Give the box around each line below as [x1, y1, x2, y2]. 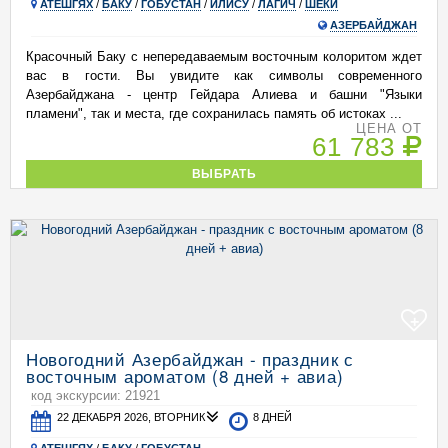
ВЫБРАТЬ [191, 167, 257, 180]
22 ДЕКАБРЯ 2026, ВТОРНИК [57, 411, 206, 423]
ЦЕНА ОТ [355, 121, 422, 136]
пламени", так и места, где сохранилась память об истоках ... [26, 106, 402, 121]
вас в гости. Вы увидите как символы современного [26, 68, 422, 83]
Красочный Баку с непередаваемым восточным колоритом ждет [26, 49, 422, 64]
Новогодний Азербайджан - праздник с [26, 346, 354, 371]
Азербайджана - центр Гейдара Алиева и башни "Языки [26, 87, 422, 102]
